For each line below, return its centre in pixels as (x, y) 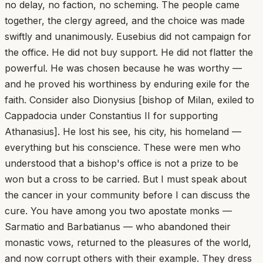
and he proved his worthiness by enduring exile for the (127, 84)
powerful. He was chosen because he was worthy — (123, 68)
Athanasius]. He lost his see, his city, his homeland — (123, 131)
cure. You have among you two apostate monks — (118, 210)
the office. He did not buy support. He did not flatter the (129, 52)
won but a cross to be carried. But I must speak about (126, 179)
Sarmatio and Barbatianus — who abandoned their (118, 226)
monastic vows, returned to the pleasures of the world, (128, 242)
